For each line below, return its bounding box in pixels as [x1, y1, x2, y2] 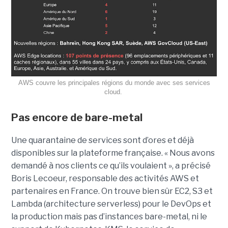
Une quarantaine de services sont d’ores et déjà [11, 135, 194, 146]
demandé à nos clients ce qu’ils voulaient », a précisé [11, 161, 211, 171]
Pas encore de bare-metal [11, 111, 145, 124]
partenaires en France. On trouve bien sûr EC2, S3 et [11, 186, 213, 196]
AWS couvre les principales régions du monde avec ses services [18, 79, 210, 87]
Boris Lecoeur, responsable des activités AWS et [11, 174, 199, 184]
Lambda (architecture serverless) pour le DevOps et [11, 199, 211, 209]
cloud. [104, 88, 124, 96]
